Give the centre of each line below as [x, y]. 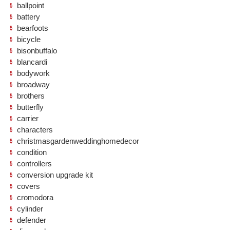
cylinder [30, 209]
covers [28, 186]
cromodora [35, 197]
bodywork [33, 73]
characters [35, 130]
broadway [33, 84]
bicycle [29, 39]
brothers [31, 96]
